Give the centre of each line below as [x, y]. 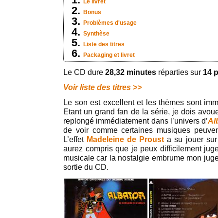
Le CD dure [84, 72]
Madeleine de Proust [126, 139]
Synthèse [96, 34]
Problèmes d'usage [110, 23]
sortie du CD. [86, 167]
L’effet [75, 139]
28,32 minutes [131, 72]
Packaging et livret [109, 55]
